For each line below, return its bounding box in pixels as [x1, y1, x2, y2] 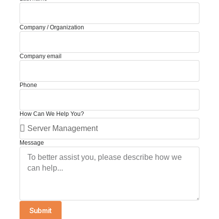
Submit [29, 206, 52, 215]
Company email [20, 53, 62, 60]
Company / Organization [20, 24, 84, 31]
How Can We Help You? [20, 110, 84, 118]
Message [20, 139, 44, 147]
